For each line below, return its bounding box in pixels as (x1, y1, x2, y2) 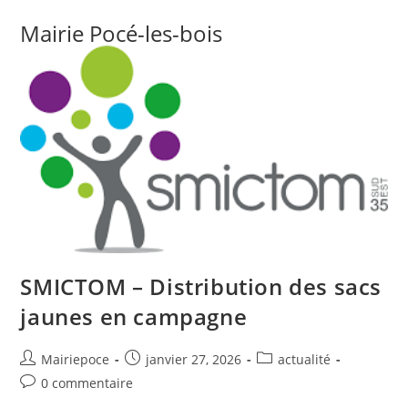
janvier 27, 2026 (146, 350, 242, 368)
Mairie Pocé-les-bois (20, 18, 223, 48)
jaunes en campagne (20, 301, 248, 331)
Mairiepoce (41, 350, 110, 368)
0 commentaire (41, 373, 134, 392)
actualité (278, 350, 331, 368)
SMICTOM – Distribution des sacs (20, 270, 382, 301)
